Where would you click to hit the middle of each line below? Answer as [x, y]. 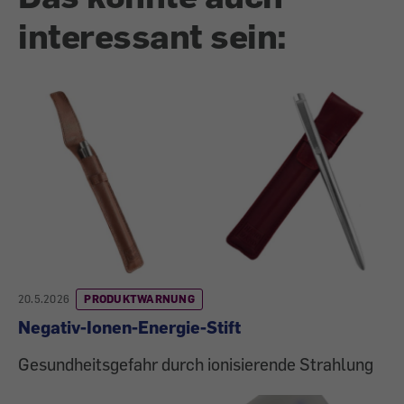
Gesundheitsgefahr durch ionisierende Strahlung [196, 364]
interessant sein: [152, 36]
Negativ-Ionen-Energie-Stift [129, 327]
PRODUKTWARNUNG [139, 299]
